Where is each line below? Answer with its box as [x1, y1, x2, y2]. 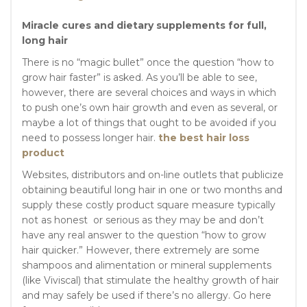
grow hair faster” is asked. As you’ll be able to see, [22, 71, 257, 84]
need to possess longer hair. [22, 132, 156, 145]
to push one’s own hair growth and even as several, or [22, 101, 278, 114]
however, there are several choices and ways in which [22, 86, 276, 99]
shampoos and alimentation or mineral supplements [22, 259, 271, 272]
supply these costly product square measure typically [22, 199, 275, 212]
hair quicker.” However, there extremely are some [22, 244, 260, 257]
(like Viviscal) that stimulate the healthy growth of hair [22, 274, 279, 287]
